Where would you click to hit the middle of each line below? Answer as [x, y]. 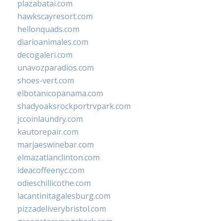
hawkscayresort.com [55, 17]
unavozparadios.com [55, 68]
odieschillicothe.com [54, 183]
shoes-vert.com [46, 81]
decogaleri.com [45, 55]
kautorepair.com [48, 132]
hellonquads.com [48, 29]
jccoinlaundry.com [50, 119]
